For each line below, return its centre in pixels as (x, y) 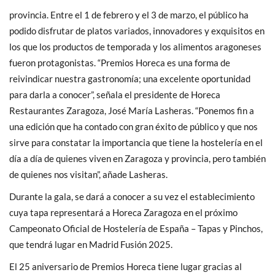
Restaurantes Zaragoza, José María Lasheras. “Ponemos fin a (132, 110)
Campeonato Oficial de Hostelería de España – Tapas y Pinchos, (136, 228)
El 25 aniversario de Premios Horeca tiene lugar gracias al (126, 266)
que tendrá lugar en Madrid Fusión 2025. (91, 244)
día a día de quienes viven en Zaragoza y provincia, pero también (137, 158)
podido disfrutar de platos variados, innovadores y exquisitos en (137, 30)
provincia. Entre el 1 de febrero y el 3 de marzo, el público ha (129, 14)
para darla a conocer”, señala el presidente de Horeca (115, 94)
